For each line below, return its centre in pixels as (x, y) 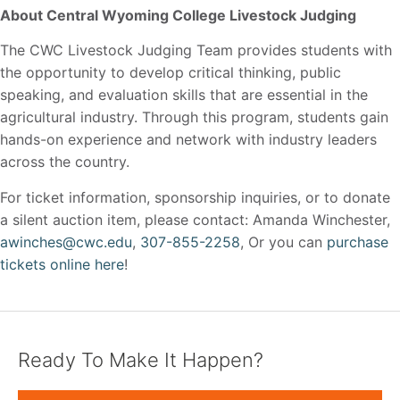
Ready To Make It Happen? (141, 359)
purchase (358, 242)
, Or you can (283, 242)
